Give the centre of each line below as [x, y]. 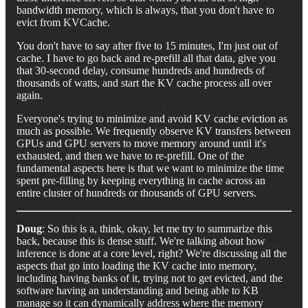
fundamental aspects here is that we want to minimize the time [150, 168]
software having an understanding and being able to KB [137, 290]
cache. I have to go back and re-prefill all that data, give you [146, 58]
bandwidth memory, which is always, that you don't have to [145, 10]
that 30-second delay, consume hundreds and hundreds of [141, 70]
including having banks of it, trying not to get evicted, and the [150, 278]
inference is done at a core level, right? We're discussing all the [152, 253]
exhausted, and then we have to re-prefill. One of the [130, 155]
